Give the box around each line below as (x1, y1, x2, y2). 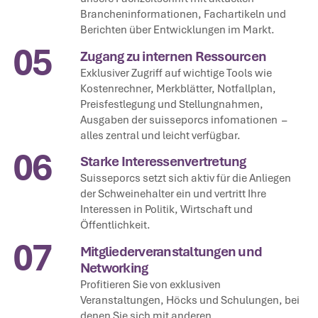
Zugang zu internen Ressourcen (79, 48, 267, 65)
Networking (79, 260, 148, 278)
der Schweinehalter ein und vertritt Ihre (79, 187, 266, 201)
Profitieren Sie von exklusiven (79, 278, 221, 292)
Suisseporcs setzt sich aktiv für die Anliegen (79, 171, 291, 185)
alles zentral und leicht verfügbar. (79, 128, 241, 142)
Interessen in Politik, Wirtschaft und (79, 202, 253, 216)
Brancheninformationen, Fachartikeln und (79, 6, 286, 21)
